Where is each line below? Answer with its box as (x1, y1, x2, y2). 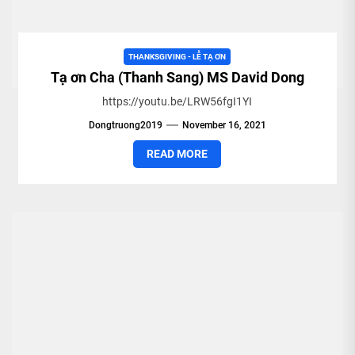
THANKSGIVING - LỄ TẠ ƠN (128, 52, 227, 61)
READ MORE (147, 147, 208, 160)
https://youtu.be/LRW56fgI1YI (102, 94, 253, 108)
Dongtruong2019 (88, 119, 162, 131)
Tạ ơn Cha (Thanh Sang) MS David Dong (50, 68, 304, 86)
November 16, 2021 (181, 119, 266, 131)
